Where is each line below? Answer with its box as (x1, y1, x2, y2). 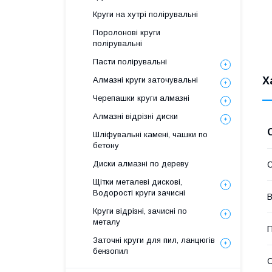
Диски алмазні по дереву (93, 159, 189, 168)
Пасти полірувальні (93, 57, 167, 66)
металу (93, 217, 120, 226)
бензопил (93, 246, 128, 256)
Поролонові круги (93, 28, 160, 37)
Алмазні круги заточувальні (93, 75, 198, 84)
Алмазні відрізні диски (93, 112, 178, 121)
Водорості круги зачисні (93, 188, 185, 197)
